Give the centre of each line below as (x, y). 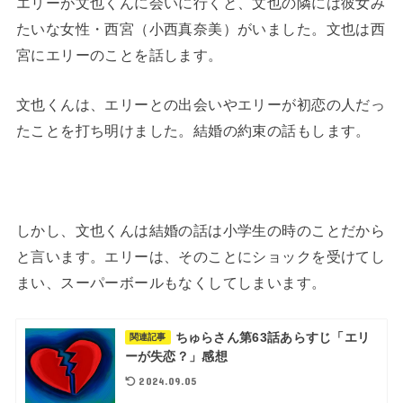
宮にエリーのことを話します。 (119, 54)
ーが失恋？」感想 (176, 357)
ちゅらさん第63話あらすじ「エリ (273, 338)
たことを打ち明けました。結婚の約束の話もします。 (193, 131)
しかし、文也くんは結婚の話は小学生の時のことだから (201, 230)
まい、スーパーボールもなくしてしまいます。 (171, 282)
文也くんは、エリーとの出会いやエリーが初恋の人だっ (201, 105)
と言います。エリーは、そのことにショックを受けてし (201, 256)
